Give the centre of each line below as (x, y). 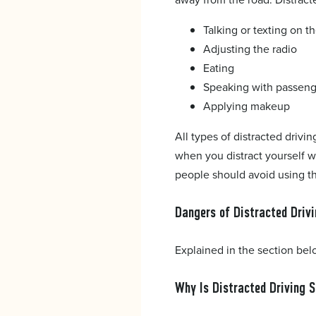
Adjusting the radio (250, 49)
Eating (219, 68)
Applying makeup (247, 106)
